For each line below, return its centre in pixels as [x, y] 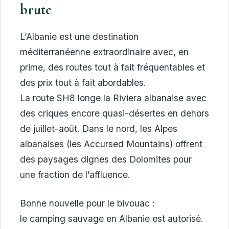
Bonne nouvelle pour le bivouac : [87, 203]
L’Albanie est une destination [79, 37]
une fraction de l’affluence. [75, 175]
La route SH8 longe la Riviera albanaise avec [113, 98]
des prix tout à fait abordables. [83, 83]
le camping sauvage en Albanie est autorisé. [112, 219]
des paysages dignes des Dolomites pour [106, 159]
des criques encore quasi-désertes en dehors [114, 113]
